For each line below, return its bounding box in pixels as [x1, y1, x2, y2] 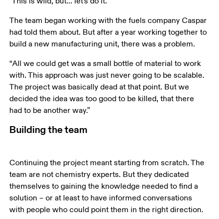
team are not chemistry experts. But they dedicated [9, 169, 191, 179]
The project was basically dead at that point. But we [9, 82, 192, 92]
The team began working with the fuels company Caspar [9, 15, 209, 25]
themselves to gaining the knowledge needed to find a [9, 181, 200, 191]
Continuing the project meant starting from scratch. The [9, 157, 207, 168]
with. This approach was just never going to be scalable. [9, 70, 207, 81]
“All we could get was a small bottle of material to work [9, 59, 203, 69]
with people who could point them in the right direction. [9, 204, 206, 215]
